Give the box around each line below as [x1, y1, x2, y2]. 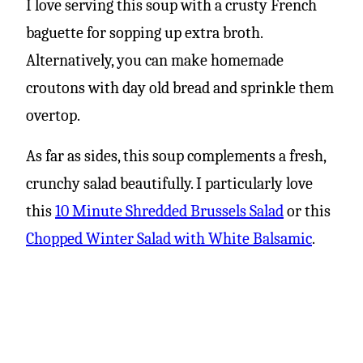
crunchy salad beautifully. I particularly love [26, 173, 313, 193]
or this [284, 201, 331, 220]
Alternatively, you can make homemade [26, 50, 284, 70]
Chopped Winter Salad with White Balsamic [26, 228, 312, 248]
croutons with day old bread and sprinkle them [26, 78, 334, 97]
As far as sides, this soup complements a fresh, [26, 146, 326, 165]
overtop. [26, 105, 80, 125]
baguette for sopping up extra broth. [26, 23, 263, 42]
